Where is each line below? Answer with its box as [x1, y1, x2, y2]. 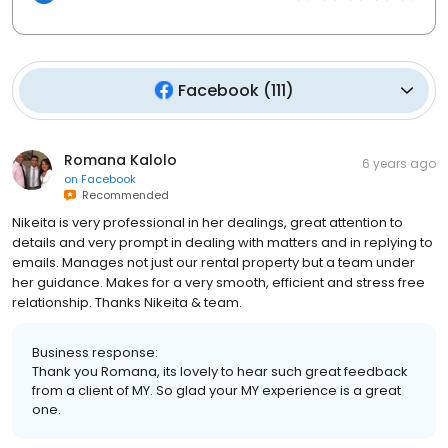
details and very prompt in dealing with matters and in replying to [12, 232, 433, 252]
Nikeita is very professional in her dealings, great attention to [12, 212, 403, 232]
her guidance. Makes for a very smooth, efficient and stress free [12, 272, 425, 292]
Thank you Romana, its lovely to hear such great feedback [32, 361, 408, 381]
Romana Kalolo [64, 149, 177, 170]
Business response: [32, 342, 158, 362]
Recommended [76, 186, 169, 203]
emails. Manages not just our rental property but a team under [12, 252, 415, 272]
